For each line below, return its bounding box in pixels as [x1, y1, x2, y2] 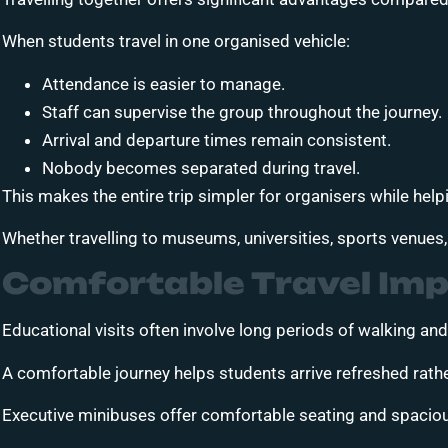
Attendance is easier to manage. [42, 73, 285, 94]
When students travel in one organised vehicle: [2, 31, 350, 52]
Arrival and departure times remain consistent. [42, 129, 391, 150]
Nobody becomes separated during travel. [42, 157, 360, 178]
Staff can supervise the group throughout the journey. [42, 101, 442, 122]
